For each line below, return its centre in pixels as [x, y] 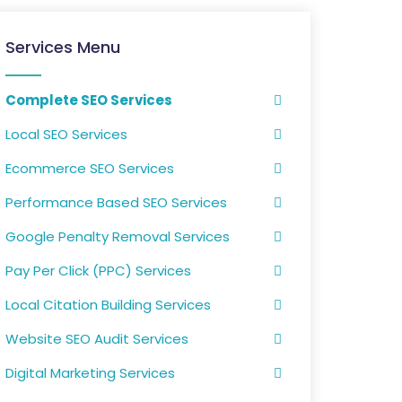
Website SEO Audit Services [97, 339]
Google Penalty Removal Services [118, 236]
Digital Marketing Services [90, 373]
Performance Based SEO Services [116, 202]
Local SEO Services [66, 134]
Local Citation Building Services [108, 305]
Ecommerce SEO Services [90, 168]
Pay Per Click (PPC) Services [98, 271]
